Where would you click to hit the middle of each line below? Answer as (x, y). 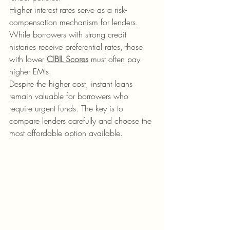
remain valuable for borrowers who (70, 96)
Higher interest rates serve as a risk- (68, 10)
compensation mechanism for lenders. (75, 22)
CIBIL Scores (68, 59)
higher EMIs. (30, 71)
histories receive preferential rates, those (77, 47)
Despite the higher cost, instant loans (72, 84)
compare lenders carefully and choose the (82, 121)
